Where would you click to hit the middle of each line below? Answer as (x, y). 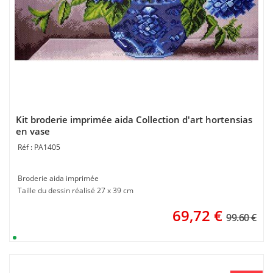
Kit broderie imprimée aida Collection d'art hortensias (134, 119)
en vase (33, 131)
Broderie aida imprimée (58, 178)
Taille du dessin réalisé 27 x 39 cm (76, 190)
